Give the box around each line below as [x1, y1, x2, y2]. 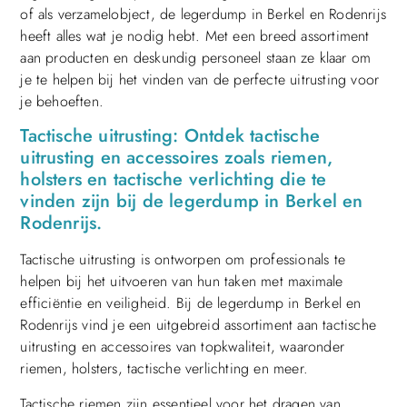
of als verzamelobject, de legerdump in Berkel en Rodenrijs [20, 4, 386, 25]
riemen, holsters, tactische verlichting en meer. [20, 358, 308, 380]
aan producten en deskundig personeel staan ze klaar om [20, 47, 372, 68]
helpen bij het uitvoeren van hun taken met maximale [20, 271, 343, 293]
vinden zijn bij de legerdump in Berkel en [20, 188, 363, 215]
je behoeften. [20, 91, 104, 112]
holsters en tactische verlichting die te [20, 166, 327, 194]
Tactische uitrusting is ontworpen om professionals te [20, 249, 345, 271]
